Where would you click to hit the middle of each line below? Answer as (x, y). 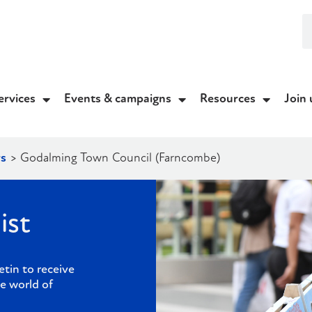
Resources (228, 100)
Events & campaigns (118, 100)
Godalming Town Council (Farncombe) (120, 159)
